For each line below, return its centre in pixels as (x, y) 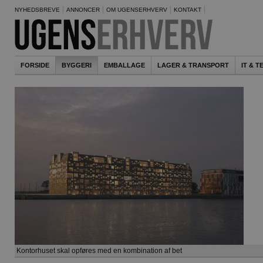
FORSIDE (35, 65)
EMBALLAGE (124, 65)
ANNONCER (83, 10)
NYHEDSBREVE (37, 10)
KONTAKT (188, 10)
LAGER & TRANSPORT (193, 65)
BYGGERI (77, 65)
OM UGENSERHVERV (137, 10)
